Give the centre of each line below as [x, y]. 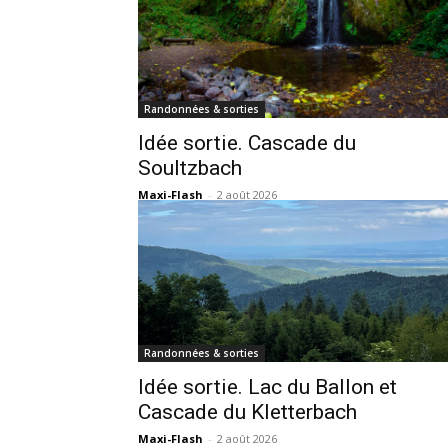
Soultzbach [190, 168]
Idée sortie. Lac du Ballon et [267, 387]
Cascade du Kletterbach [247, 412]
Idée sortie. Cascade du [247, 143]
